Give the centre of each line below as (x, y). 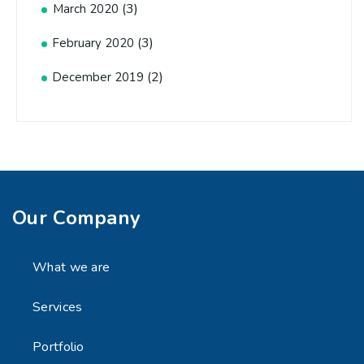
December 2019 (98, 78)
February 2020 (93, 43)
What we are (71, 268)
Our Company (77, 218)
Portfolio (58, 347)
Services (58, 308)
